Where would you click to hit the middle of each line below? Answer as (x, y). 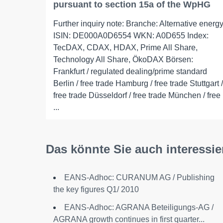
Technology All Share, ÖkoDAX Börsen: (123, 59)
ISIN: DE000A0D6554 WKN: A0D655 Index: (131, 36)
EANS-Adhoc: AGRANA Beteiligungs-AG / (139, 207)
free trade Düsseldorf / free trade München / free (137, 95)
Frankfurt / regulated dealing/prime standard (130, 71)
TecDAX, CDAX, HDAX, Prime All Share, (125, 48)
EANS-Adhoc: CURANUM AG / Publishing (139, 177)
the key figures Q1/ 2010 (96, 189)
